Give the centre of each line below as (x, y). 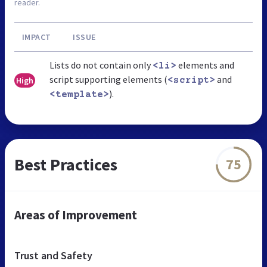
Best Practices (66, 164)
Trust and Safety (53, 255)
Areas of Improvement (76, 215)
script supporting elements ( (108, 79)
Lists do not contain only (101, 65)
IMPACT (36, 37)
